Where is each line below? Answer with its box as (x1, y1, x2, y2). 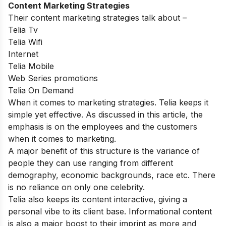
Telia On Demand (8, 85, 76, 95)
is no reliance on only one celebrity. (8, 182, 150, 192)
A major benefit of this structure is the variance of (8, 145, 200, 156)
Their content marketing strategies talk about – (8, 12, 189, 23)
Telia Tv (8, 24, 38, 35)
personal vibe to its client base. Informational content (8, 206, 212, 216)
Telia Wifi (8, 36, 42, 47)
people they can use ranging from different (8, 157, 173, 168)
